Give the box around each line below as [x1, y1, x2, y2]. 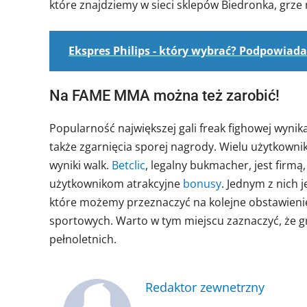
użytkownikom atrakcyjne [49, 175, 183, 191]
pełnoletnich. [49, 231, 116, 247]
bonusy [183, 175, 221, 191]
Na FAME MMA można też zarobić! [49, 86, 280, 104]
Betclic [112, 157, 145, 173]
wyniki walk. [49, 157, 112, 173]
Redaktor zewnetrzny [145, 278, 265, 295]
